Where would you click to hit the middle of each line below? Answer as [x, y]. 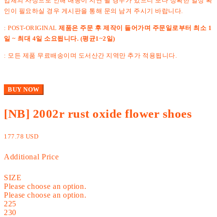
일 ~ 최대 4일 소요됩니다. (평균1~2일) [60, 38]
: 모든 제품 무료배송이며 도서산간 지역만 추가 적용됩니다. [91, 55]
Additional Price [31, 156]
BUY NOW [24, 89]
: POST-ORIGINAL [31, 28]
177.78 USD [21, 136]
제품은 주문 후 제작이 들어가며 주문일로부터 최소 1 [134, 28]
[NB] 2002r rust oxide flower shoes [98, 113]
